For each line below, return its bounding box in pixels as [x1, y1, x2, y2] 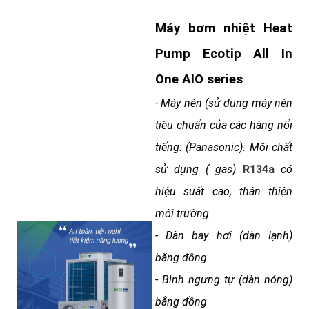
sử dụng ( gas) [155, 162, 243, 176]
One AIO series [155, 71, 243, 87]
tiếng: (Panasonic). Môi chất [155, 140, 292, 154]
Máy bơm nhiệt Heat [155, 20, 292, 36]
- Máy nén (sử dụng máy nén [155, 96, 292, 110]
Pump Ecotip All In [155, 46, 292, 61]
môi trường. [155, 206, 212, 220]
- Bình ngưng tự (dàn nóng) [155, 272, 292, 286]
